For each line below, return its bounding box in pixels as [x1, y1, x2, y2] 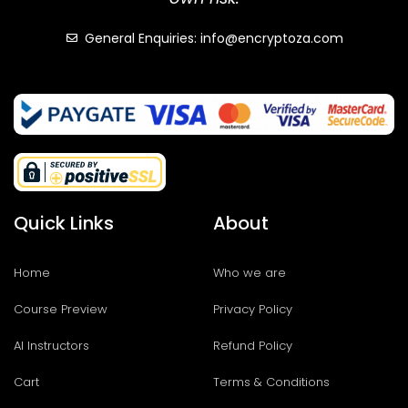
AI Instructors [14, 337, 89, 354]
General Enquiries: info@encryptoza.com [84, 29, 343, 48]
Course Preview [14, 301, 107, 318]
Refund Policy [213, 337, 292, 354]
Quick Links [14, 210, 114, 236]
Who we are [213, 264, 286, 281]
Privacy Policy [213, 301, 292, 318]
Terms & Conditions [213, 373, 330, 391]
